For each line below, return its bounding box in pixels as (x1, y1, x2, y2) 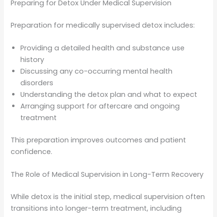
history (20, 55, 45, 65)
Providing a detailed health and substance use (20, 43, 185, 53)
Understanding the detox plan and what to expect (20, 90, 198, 100)
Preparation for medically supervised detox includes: (11, 20, 195, 30)
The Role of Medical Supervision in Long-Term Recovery (11, 170, 204, 180)
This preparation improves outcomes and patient (11, 135, 186, 145)
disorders (20, 78, 54, 88)
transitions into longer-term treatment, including (11, 203, 182, 214)
